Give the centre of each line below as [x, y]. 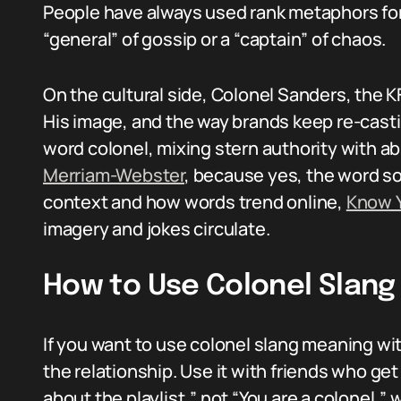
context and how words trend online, [195, 202]
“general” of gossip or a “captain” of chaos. [215, 39]
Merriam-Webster [114, 175]
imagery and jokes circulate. [157, 229]
